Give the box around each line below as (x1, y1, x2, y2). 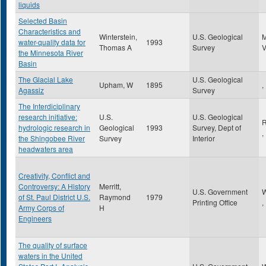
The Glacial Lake (18, 74, 73, 84)
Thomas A (99, 42, 132, 52)
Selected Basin (18, 15, 67, 26)
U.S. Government (192, 186, 248, 197)
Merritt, (99, 181, 121, 191)
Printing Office (192, 197, 237, 207)
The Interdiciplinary (18, 101, 80, 111)
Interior (192, 133, 215, 143)
